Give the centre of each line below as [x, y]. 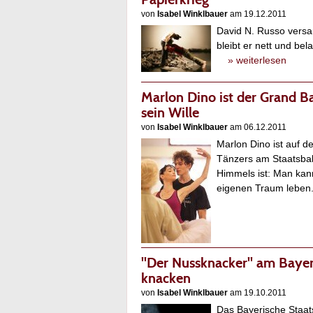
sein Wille [170, 113]
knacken [166, 278]
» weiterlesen [257, 60]
